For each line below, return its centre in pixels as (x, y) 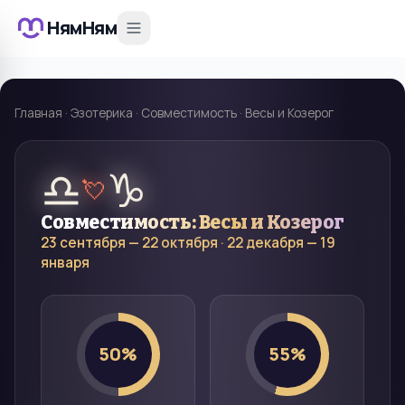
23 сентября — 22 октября (129, 243)
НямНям (82, 28)
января (65, 263)
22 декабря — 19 (281, 243)
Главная (38, 113)
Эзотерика (102, 113)
